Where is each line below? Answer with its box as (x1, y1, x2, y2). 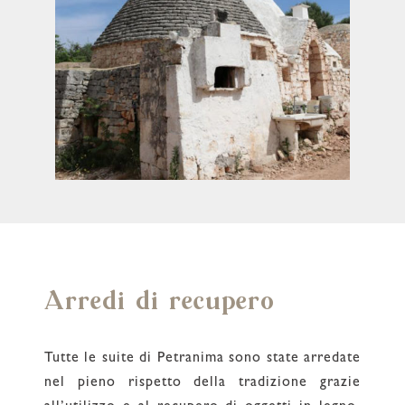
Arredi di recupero (43, 287, 275, 315)
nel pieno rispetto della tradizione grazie (43, 375, 362, 391)
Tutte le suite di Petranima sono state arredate (43, 351, 362, 366)
